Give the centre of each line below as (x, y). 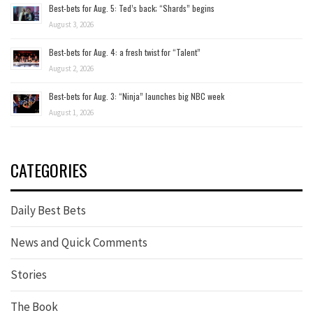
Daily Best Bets (48, 210)
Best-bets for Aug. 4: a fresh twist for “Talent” (125, 52)
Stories (29, 274)
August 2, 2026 (71, 68)
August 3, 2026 (71, 24)
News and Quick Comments (79, 242)
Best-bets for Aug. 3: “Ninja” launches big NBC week (137, 96)
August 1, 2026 (71, 112)
